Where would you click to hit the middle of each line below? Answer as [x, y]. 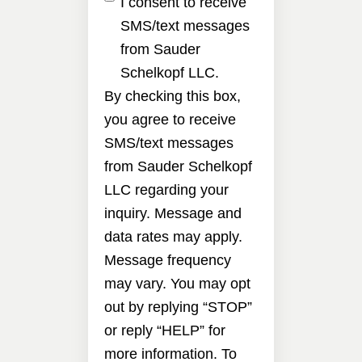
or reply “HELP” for [165, 330]
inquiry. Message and [173, 213]
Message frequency [168, 260]
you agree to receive [170, 119]
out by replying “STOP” [178, 307]
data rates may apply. [173, 236]
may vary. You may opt [177, 283]
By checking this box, [173, 96]
